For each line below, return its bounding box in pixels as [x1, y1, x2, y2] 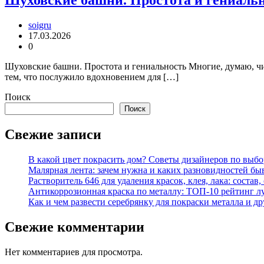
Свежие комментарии [5, 219, 144, 235]
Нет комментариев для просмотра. [5, 246, 143, 257]
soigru [28, 19, 51, 30]
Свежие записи [5, 126, 101, 142]
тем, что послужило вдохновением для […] [5, 71, 179, 82]
